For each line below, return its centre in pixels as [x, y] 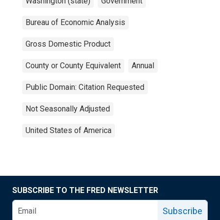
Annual [143, 66]
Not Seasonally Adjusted [68, 109]
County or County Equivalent [73, 66]
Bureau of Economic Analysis [75, 22]
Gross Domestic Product [68, 44]
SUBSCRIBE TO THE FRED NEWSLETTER [85, 190]
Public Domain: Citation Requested [85, 87]
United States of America [69, 130]
